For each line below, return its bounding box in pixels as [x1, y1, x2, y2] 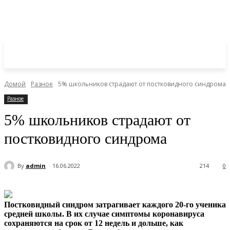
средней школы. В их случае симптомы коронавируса [4, 209, 204, 219]
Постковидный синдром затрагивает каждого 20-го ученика [4, 200, 226, 209]
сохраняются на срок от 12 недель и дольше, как [4, 219, 183, 228]
